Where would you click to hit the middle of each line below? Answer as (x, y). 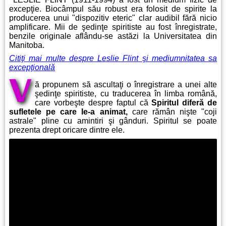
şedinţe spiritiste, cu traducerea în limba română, (126, 94)
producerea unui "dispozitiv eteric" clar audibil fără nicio (113, 18)
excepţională (32, 68)
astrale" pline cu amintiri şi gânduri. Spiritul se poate (113, 121)
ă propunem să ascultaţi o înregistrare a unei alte (126, 85)
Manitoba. (27, 45)
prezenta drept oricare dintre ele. (67, 130)
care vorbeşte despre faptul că (93, 103)
